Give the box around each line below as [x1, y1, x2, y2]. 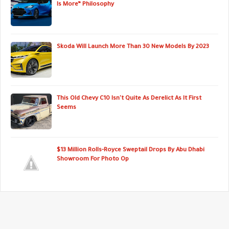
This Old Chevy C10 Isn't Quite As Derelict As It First [57, 96, 201, 102]
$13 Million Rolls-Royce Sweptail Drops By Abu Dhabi [57, 147, 204, 154]
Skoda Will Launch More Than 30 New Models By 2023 [57, 44, 209, 51]
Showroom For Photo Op [57, 156, 129, 163]
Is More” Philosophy [57, 2, 114, 8]
